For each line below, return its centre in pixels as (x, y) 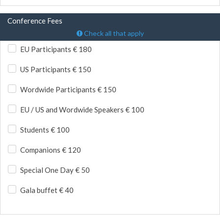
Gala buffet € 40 (47, 190)
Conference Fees (35, 20)
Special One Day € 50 (55, 170)
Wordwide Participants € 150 (68, 89)
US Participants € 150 (56, 69)
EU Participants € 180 (56, 49)
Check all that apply (113, 33)
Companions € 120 (51, 150)
